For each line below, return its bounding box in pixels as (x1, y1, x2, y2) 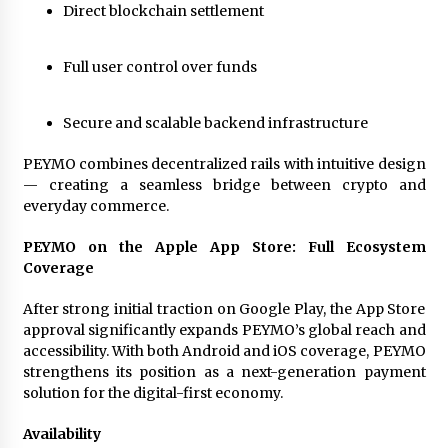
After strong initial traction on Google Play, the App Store (22, 300, 426, 319)
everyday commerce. (22, 197, 169, 216)
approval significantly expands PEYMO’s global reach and (22, 321, 426, 340)
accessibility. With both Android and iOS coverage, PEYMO (22, 342, 426, 361)
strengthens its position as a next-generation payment (22, 363, 426, 382)
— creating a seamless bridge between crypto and (22, 176, 426, 195)
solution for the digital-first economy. (22, 384, 283, 403)
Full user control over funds (62, 58, 257, 77)
